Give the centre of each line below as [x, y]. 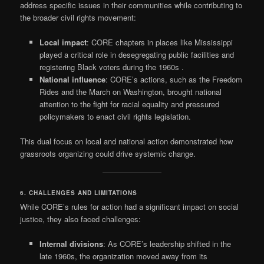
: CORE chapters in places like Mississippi [159, 42]
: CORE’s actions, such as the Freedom [174, 79]
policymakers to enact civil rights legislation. [115, 116]
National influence [72, 79]
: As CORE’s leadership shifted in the [167, 244]
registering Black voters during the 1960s [110, 67]
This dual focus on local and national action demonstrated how [127, 141]
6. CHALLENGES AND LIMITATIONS [79, 193]
